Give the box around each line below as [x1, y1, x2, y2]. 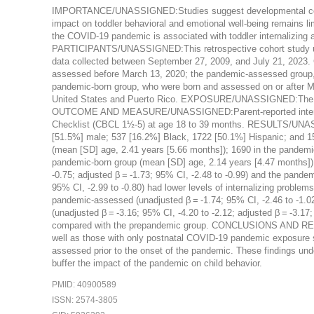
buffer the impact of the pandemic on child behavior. [51, 258, 262, 269]
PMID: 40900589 [51, 280, 116, 289]
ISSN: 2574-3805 [51, 295, 118, 304]
